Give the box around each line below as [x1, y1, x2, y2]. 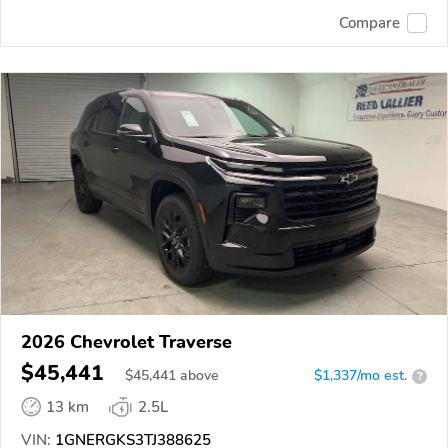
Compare [339, 12, 400, 33]
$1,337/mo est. [314, 366, 407, 386]
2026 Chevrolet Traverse [21, 330, 232, 355]
